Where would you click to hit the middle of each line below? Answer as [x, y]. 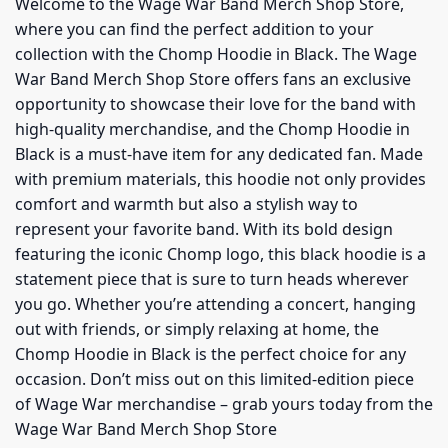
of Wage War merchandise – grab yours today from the [224, 404]
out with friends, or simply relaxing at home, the [197, 329]
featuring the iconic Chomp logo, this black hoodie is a [220, 254]
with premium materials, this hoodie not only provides [220, 179]
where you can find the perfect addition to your [194, 29]
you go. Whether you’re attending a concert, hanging [215, 304]
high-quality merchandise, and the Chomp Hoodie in [212, 129]
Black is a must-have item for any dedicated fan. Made [219, 154]
